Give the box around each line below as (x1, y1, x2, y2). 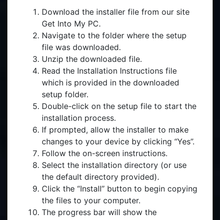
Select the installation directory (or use (42, 160, 187, 170)
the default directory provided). (42, 172, 159, 182)
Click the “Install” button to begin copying (42, 184, 197, 193)
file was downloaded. (42, 42, 121, 52)
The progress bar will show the (42, 207, 157, 217)
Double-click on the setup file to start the (42, 101, 196, 111)
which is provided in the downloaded (42, 78, 179, 87)
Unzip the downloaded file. (42, 54, 142, 64)
